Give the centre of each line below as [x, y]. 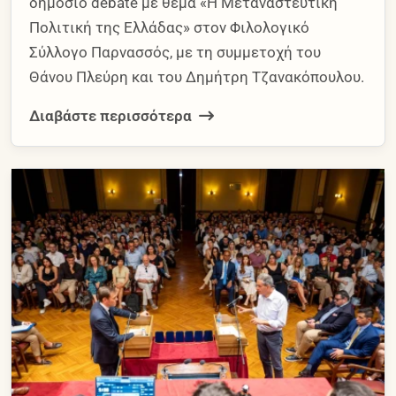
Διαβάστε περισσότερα [112, 115]
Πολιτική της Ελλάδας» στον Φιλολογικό [169, 27]
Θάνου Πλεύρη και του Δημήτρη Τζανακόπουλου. [197, 76]
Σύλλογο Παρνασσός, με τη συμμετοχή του [175, 52]
